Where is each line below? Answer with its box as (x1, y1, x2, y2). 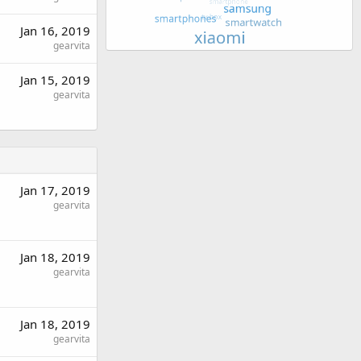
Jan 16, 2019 (20, 22, 90, 39)
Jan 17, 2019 (20, 181, 90, 198)
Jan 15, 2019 (20, 71, 90, 88)
